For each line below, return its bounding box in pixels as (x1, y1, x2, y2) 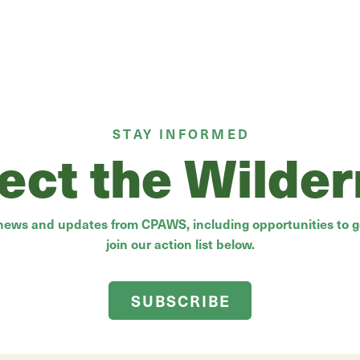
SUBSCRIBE (130, 289, 231, 311)
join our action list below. (105, 235, 255, 253)
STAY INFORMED (112, 125, 251, 143)
